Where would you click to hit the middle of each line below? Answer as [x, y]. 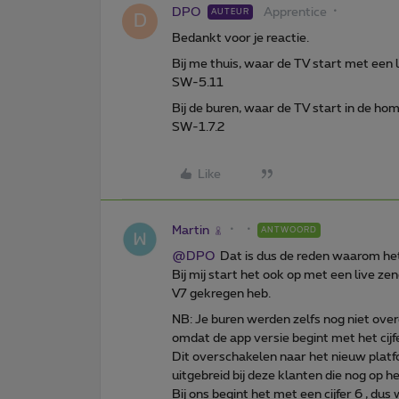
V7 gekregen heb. [221, 293]
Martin [191, 230]
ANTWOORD [289, 230]
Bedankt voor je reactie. [240, 38]
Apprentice [295, 12]
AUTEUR [230, 12]
